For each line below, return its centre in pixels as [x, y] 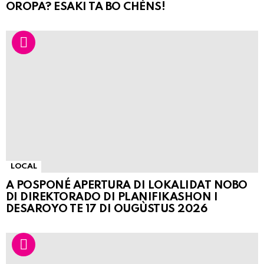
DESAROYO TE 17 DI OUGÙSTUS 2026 [107, 209]
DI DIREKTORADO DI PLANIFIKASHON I [112, 197]
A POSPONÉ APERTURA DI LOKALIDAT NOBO [127, 186]
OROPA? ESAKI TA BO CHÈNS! [86, 7]
